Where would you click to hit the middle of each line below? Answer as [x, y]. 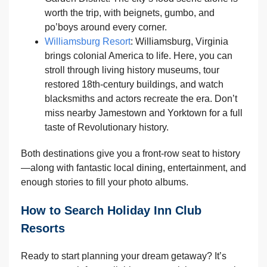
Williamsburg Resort [88, 42]
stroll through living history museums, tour [132, 70]
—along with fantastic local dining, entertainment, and [133, 168]
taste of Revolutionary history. [107, 128]
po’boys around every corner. [106, 27]
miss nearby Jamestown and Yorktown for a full [144, 113]
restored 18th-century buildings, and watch [134, 85]
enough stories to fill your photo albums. [105, 182]
